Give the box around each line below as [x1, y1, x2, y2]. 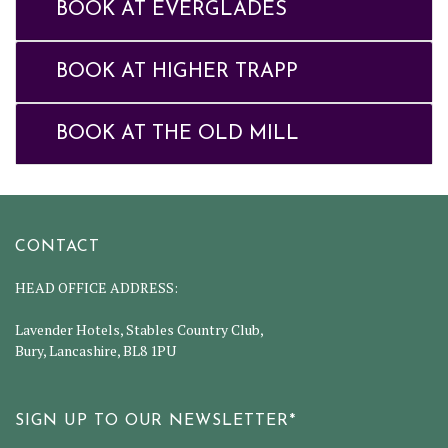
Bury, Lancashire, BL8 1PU [15, 341, 176, 361]
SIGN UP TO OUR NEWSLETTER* [15, 413, 296, 430]
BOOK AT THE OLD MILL [56, 123, 299, 144]
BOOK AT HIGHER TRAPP [56, 61, 298, 82]
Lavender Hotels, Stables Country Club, [15, 320, 264, 340]
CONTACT [15, 239, 100, 256]
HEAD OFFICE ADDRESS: [15, 278, 178, 298]
